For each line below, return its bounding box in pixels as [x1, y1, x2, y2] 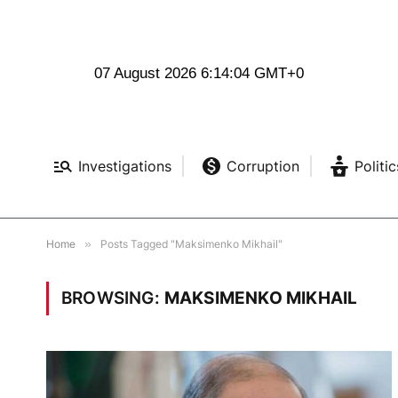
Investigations [77, 157, 171, 176]
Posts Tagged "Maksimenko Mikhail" [100, 237, 283, 251]
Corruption [226, 157, 299, 176]
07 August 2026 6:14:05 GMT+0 [93, 65, 304, 83]
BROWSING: [61, 288, 164, 309]
